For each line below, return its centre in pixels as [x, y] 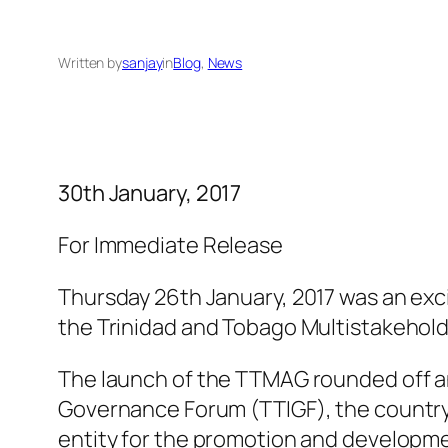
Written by [90, 62]
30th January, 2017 [150, 192]
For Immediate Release [170, 244]
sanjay [142, 62]
